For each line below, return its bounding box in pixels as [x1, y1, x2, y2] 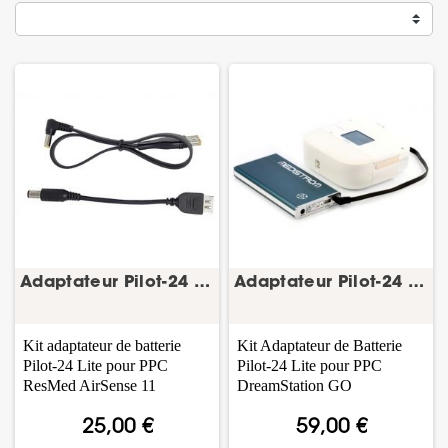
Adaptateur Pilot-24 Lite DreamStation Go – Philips [407, 275, 424, 291]
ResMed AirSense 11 [23, 377, 157, 394]
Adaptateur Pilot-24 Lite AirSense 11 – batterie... [193, 275, 210, 291]
